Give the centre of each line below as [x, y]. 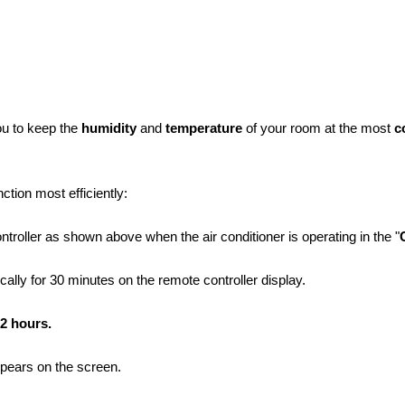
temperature [203, 129]
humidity [108, 129]
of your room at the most [316, 129]
